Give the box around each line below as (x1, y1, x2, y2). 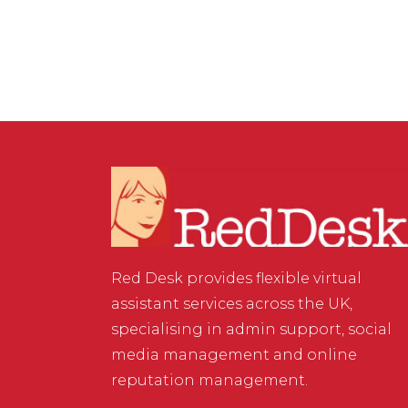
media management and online (111, 345, 357, 363)
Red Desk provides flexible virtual (111, 269, 362, 287)
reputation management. (111, 371, 308, 389)
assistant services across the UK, (111, 294, 352, 312)
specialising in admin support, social (111, 320, 392, 338)
